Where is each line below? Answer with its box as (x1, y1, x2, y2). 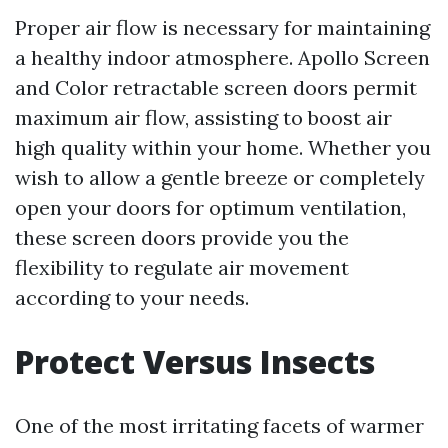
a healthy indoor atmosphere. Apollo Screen (15, 45, 430, 70)
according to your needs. (15, 285, 249, 310)
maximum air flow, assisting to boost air (15, 105, 392, 130)
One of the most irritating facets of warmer (15, 413, 424, 438)
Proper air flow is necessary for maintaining (15, 15, 430, 40)
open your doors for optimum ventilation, (15, 195, 406, 220)
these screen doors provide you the (15, 225, 349, 250)
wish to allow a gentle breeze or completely (15, 165, 425, 190)
